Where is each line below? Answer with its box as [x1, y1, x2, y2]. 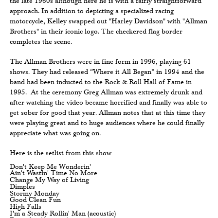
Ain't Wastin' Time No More [10, 168, 97, 178]
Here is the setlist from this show [10, 148, 111, 158]
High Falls [10, 202, 41, 211]
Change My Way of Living [10, 175, 89, 184]
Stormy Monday [10, 188, 59, 198]
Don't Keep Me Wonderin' [10, 162, 91, 171]
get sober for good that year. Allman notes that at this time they [10, 108, 205, 117]
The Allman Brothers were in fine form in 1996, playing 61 [10, 56, 191, 66]
